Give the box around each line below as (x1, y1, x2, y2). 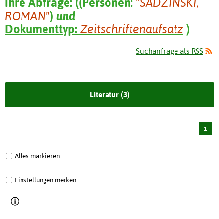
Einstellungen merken (15, 176, 76, 184)
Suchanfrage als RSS (136, 47, 203, 56)
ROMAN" (5, 9, 50, 22)
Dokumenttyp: (5, 22, 80, 36)
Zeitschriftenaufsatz (80, 22, 183, 36)
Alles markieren (15, 152, 60, 160)
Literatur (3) (89, 90, 130, 99)
